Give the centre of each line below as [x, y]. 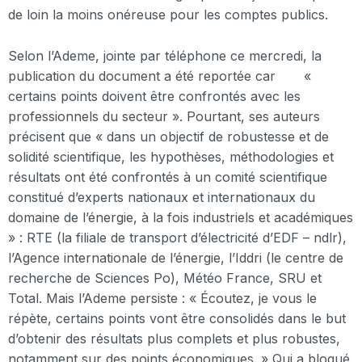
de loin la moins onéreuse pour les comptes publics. [168, 14]
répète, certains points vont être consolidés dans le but [177, 318]
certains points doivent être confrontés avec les [154, 96]
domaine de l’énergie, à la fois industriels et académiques [181, 217]
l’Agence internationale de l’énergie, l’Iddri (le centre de [176, 257]
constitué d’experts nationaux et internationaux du [162, 197]
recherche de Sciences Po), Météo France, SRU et [165, 278]
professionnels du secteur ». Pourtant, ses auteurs [164, 116]
